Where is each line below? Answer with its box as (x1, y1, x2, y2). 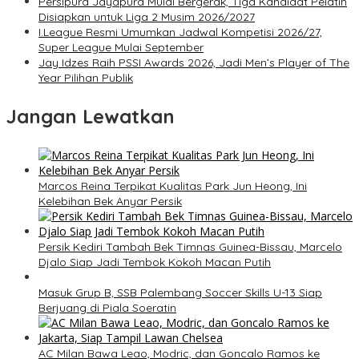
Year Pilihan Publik (38, 71, 133, 86)
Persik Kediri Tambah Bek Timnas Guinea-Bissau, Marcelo (38, 240, 342, 255)
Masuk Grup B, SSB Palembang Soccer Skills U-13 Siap (38, 285, 322, 301)
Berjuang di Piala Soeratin (38, 301, 176, 316)
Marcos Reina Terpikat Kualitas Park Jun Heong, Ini (38, 179, 307, 194)
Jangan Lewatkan (6, 104, 175, 129)
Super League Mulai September (38, 40, 204, 55)
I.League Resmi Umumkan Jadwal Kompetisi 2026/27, (38, 25, 322, 40)
